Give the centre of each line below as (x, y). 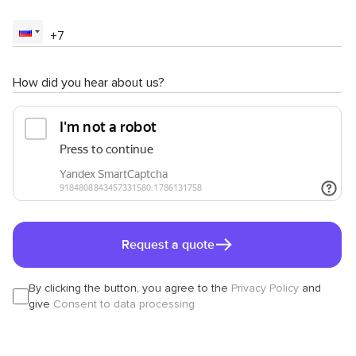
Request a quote (168, 244)
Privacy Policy (265, 288)
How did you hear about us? (89, 82)
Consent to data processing (124, 304)
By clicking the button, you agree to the (128, 288)
